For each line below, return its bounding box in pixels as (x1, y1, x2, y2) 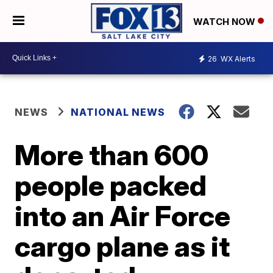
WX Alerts (219, 54, 255, 64)
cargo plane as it (15, 229, 230, 263)
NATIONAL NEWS (71, 105, 166, 118)
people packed (15, 168, 207, 202)
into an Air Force (15, 198, 231, 233)
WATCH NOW (193, 15, 258, 27)
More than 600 (15, 137, 209, 172)
